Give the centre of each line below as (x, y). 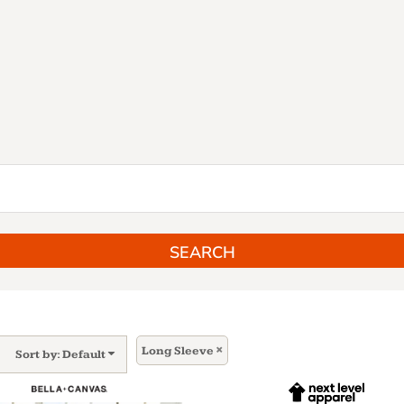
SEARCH (202, 252)
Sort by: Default (60, 354)
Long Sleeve (178, 351)
